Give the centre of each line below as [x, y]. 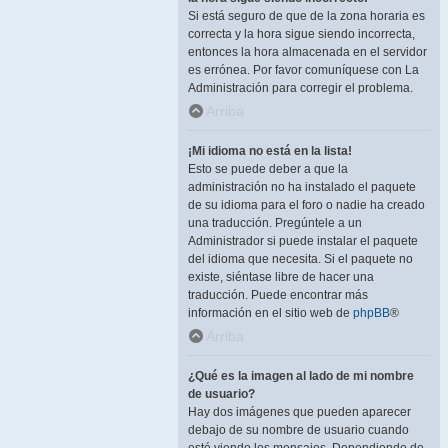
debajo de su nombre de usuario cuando [298, 430]
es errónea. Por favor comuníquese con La [303, 70]
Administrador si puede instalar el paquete [303, 241]
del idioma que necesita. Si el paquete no [300, 259]
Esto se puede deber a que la [268, 169]
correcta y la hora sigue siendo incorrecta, [301, 34]
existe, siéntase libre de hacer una [281, 277]
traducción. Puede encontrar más [278, 295]
